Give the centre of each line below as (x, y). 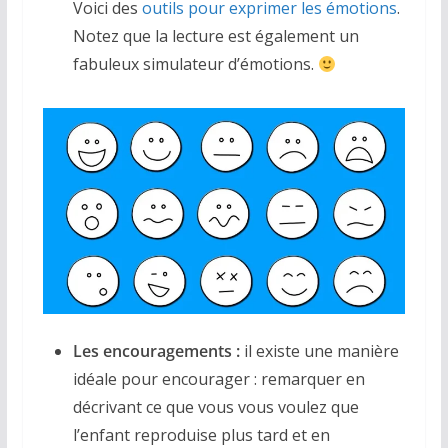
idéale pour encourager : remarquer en (218, 378)
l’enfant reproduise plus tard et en (201, 434)
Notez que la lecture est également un (215, 36)
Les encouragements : (156, 350)
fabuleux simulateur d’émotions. (195, 64)
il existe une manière (319, 350)
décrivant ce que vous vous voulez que (215, 406)
